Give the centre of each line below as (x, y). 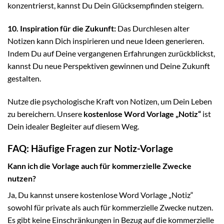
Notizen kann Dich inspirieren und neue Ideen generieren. (106, 40)
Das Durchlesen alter (153, 28)
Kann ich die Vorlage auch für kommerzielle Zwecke (99, 165)
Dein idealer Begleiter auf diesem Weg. (73, 126)
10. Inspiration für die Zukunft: (62, 28)
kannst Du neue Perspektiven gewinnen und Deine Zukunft (109, 65)
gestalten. (24, 78)
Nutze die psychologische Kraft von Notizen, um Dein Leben (110, 101)
